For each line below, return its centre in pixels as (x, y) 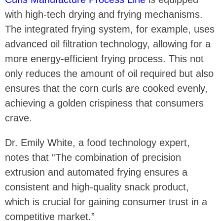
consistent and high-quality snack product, (97, 187)
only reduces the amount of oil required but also (109, 73)
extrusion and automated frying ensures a (96, 172)
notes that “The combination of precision (93, 157)
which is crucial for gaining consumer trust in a (106, 202)
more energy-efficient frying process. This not (104, 58)
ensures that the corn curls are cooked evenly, (106, 88)
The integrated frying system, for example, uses (110, 29)
